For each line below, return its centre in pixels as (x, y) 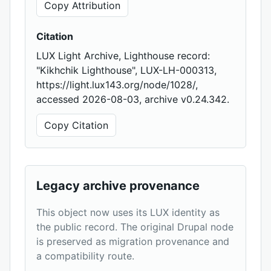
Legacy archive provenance (118, 186)
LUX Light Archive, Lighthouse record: (123, 56)
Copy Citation (76, 126)
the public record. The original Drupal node (135, 227)
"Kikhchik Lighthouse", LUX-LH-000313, (126, 70)
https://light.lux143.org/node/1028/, (117, 85)
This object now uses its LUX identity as (128, 213)
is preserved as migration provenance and (133, 242)
